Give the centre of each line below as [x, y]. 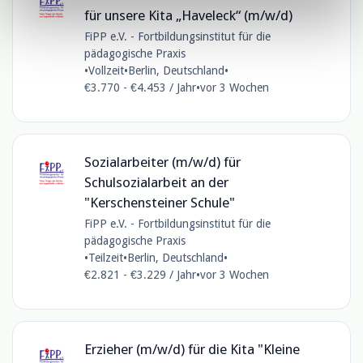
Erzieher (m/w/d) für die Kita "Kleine [192, 349]
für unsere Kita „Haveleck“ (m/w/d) [188, 15]
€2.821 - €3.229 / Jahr [140, 274]
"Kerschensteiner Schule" [159, 202]
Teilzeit [105, 257]
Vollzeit [106, 70]
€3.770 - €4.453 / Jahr [140, 87]
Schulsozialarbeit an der [156, 182]
